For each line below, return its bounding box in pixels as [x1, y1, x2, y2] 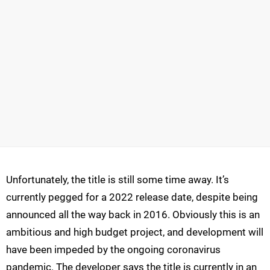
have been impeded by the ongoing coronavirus [6, 243, 221, 256]
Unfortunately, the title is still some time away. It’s [6, 173, 229, 186]
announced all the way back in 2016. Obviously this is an [6, 208, 260, 221]
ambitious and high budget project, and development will [6, 225, 263, 238]
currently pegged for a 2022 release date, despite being [6, 190, 258, 203]
